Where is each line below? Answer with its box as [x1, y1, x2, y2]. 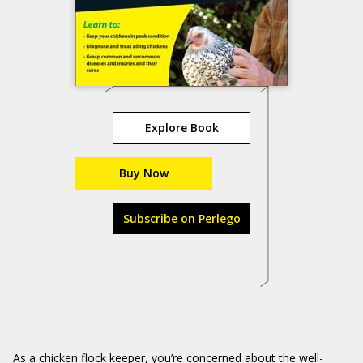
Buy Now [118, 165, 169, 181]
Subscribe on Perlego [122, 211, 241, 226]
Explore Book [144, 120, 219, 135]
